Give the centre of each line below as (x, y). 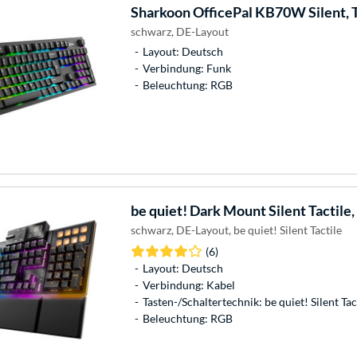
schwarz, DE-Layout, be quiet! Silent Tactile (236, 229)
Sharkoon (160, 12)
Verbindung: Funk (186, 68)
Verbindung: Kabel (188, 284)
